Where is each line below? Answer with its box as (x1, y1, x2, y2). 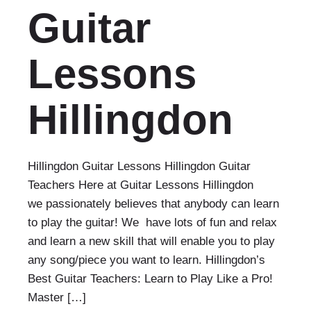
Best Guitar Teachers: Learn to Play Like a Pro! (28, 272, 273, 285)
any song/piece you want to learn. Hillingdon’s (28, 253, 265, 267)
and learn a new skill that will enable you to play (28, 235, 275, 248)
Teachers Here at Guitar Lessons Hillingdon (28, 178, 253, 192)
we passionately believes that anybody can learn (28, 197, 279, 210)
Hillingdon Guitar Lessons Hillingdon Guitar (28, 160, 251, 173)
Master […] (28, 291, 86, 304)
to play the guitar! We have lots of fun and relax (28, 216, 277, 229)
